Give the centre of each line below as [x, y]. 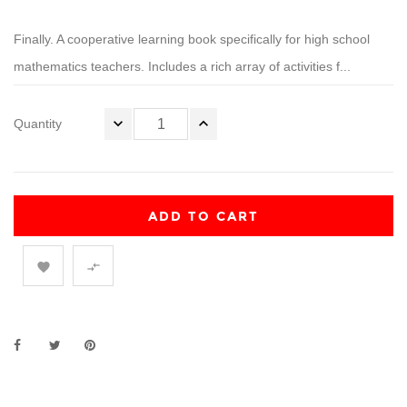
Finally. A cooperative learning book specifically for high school [192, 40]
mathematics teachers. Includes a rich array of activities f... [182, 67]
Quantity [38, 124]
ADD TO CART [203, 217]
